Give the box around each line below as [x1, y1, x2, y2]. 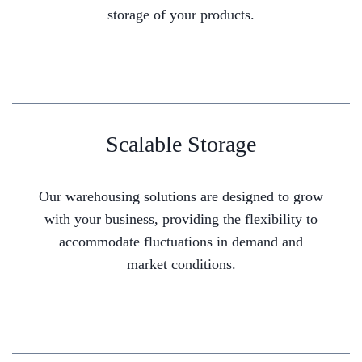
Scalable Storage [106, 132, 256, 158]
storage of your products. [107, 6, 255, 23]
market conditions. [126, 256, 236, 273]
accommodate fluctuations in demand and [59, 234, 303, 250]
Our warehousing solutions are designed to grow [39, 188, 323, 205]
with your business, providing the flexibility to [44, 211, 318, 228]
